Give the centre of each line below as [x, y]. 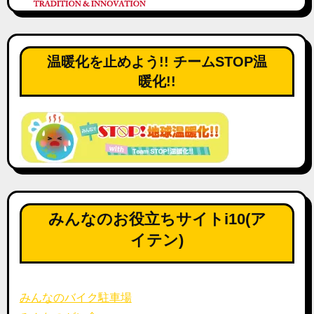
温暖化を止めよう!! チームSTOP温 [157, 61]
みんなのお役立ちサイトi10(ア [157, 219]
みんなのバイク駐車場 [75, 297]
